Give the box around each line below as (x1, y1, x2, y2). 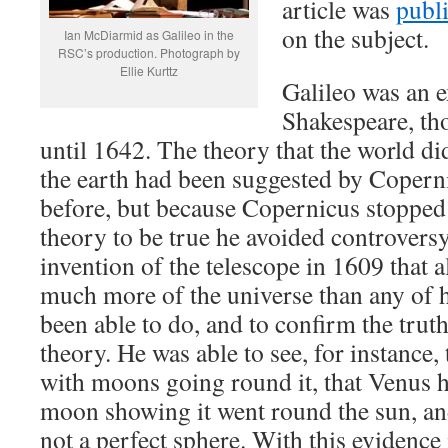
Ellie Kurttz (120, 62, 178, 79)
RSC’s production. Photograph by (58, 44, 240, 61)
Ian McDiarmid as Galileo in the (64, 26, 234, 43)
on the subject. (282, 21, 429, 55)
